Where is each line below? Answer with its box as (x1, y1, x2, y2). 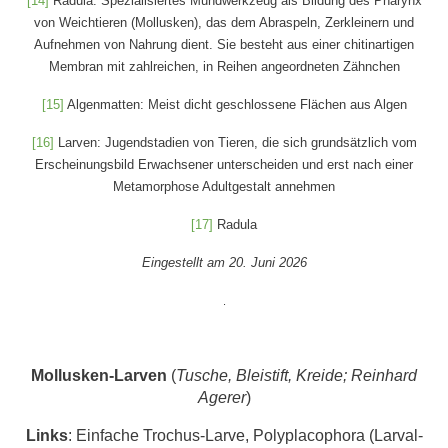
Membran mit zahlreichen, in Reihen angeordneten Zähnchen (48, 59, 400, 75)
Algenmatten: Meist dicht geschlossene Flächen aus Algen (63, 97, 407, 113)
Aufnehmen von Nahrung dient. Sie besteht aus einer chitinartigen (34, 37, 414, 53)
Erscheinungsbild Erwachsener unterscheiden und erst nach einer (35, 157, 413, 173)
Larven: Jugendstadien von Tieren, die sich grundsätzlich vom (53, 135, 417, 151)
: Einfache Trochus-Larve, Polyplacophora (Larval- (67, 427, 423, 445)
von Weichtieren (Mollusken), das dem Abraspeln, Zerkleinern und (34, 15, 414, 31)
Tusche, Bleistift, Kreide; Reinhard (176, 367, 417, 385)
